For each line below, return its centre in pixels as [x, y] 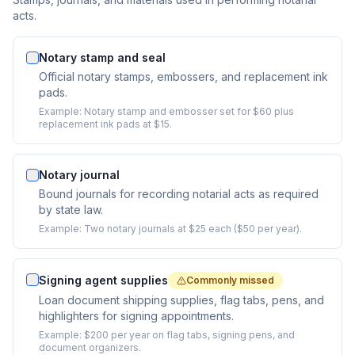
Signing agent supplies [103, 280]
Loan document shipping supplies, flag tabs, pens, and [181, 300]
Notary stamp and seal [102, 57]
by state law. [71, 210]
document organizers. [90, 347]
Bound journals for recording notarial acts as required [179, 194]
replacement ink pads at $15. [105, 124]
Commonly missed [230, 280]
